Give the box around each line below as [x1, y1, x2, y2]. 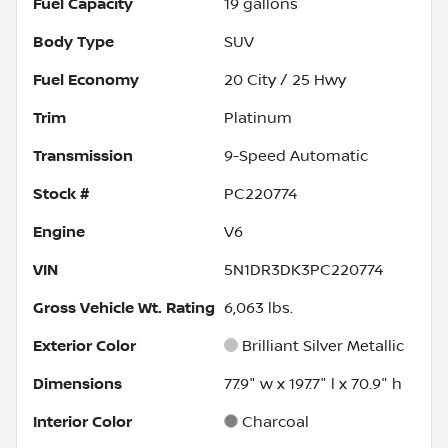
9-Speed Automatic [224, 146, 368, 165]
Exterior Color [33, 336, 136, 355]
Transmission [33, 146, 133, 165]
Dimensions [33, 374, 122, 393]
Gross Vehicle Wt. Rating [33, 298, 215, 317]
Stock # [33, 184, 89, 203]
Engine [33, 222, 85, 241]
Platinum [224, 108, 292, 127]
